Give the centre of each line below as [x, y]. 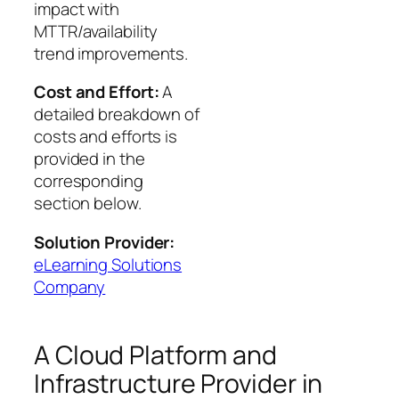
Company [70, 286]
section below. [88, 204]
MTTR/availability [96, 31]
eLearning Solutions [108, 264]
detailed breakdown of [117, 114]
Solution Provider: [105, 242]
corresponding [89, 181]
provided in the [90, 159]
